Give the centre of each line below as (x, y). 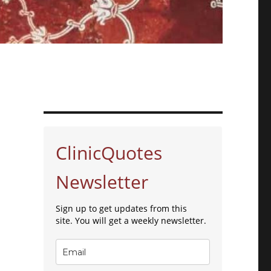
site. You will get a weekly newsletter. (132, 221)
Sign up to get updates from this (122, 209)
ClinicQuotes (109, 153)
